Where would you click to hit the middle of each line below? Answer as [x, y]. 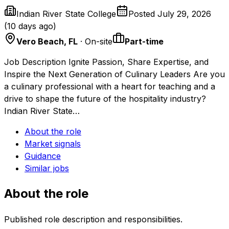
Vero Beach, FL [47, 41]
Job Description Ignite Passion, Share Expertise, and [106, 62]
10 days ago [30, 26]
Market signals [53, 143]
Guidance [43, 156]
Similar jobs [47, 168]
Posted [143, 14]
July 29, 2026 [184, 14]
